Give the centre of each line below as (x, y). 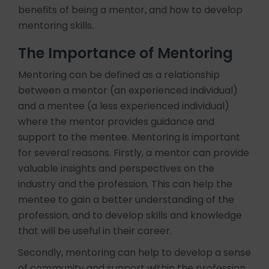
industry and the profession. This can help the (125, 184)
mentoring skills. (56, 26)
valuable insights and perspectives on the (116, 168)
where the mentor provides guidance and (116, 122)
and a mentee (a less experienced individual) (124, 106)
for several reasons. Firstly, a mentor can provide (134, 153)
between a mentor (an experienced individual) (128, 90)
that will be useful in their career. (95, 231)
